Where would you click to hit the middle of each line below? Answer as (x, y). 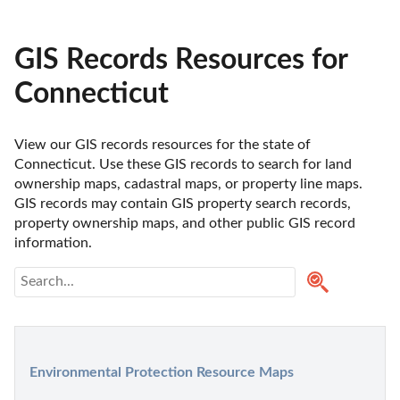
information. (55, 242)
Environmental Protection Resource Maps (162, 372)
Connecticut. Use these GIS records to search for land (183, 164)
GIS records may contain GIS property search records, (183, 203)
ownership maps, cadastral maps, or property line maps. (188, 183)
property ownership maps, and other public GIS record (185, 223)
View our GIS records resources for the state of (162, 144)
